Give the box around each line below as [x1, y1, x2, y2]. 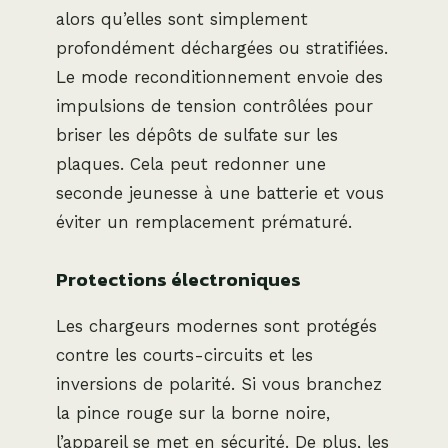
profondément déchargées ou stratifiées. [56, 38, 388, 59]
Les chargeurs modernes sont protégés [56, 316, 377, 337]
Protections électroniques [56, 265, 301, 295]
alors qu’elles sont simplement [56, 9, 308, 30]
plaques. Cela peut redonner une [56, 154, 326, 175]
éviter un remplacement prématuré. [56, 212, 352, 233]
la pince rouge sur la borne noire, [56, 403, 330, 424]
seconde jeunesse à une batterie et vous [56, 183, 384, 204]
